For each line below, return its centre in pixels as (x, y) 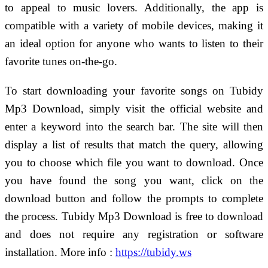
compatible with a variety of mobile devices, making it (134, 25)
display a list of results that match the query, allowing (134, 144)
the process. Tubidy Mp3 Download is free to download (134, 216)
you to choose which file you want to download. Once (134, 162)
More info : (88, 252)
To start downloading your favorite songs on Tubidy (134, 90)
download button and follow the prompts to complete (134, 198)
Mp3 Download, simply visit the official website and (134, 108)
